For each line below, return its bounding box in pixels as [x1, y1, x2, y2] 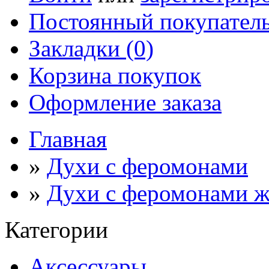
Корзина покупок [29, 62, 201, 88]
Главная [29, 125, 107, 152]
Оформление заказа [29, 89, 222, 115]
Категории [5, 216, 108, 243]
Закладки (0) [29, 35, 154, 61]
